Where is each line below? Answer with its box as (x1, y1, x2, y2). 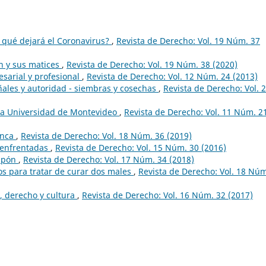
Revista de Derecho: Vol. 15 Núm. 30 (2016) (55, 141, 226, 153)
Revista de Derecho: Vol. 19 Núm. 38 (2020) (66, 58, 237, 70)
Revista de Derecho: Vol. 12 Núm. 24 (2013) (87, 70, 258, 82)
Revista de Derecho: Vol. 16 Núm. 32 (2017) (82, 189, 253, 201)
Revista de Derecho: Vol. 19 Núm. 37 (116, 34, 260, 46)
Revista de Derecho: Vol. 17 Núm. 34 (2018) (23, 153, 194, 165)
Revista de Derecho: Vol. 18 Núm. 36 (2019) (21, 129, 192, 141)
